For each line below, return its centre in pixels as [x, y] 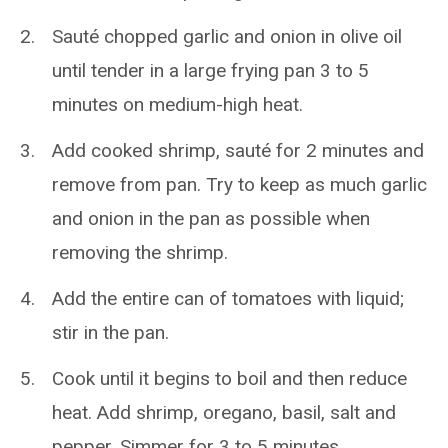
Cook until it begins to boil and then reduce [229, 378]
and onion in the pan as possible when [211, 218]
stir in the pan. [110, 332]
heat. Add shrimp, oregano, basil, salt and [224, 412]
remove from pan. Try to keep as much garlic [239, 184]
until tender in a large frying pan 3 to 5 [210, 70]
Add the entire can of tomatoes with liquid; [228, 298]
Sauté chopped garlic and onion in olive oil [227, 36]
